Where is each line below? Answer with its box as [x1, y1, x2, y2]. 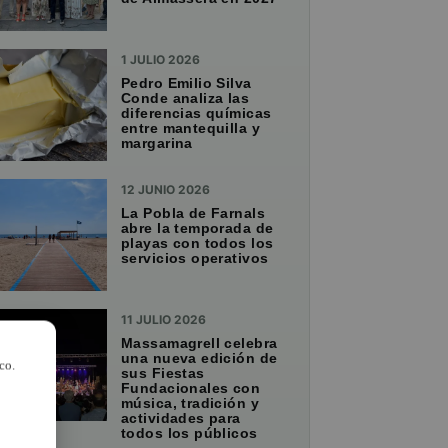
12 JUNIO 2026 [121, 182, 210, 198]
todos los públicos [121, 425, 258, 442]
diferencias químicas [121, 105, 272, 122]
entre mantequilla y [121, 120, 260, 137]
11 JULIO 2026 [121, 312, 206, 328]
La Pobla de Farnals [121, 205, 265, 222]
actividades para [121, 410, 241, 427]
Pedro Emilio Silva [121, 75, 252, 92]
